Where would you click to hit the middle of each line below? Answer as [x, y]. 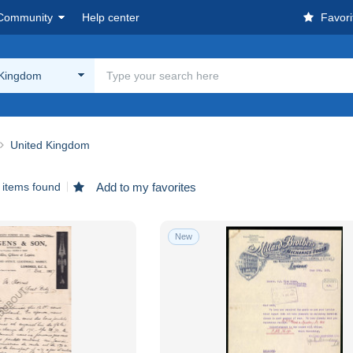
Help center [111, 17]
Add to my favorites [145, 187]
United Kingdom [50, 145]
